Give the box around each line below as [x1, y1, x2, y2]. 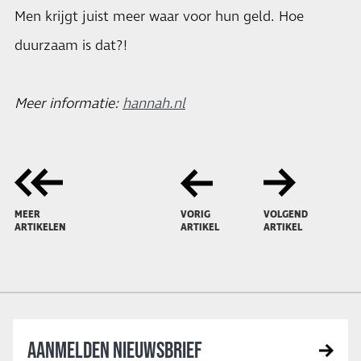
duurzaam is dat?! [15, 36, 127, 56]
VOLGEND [263, 208, 308, 222]
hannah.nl [122, 94, 185, 114]
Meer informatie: [15, 94, 122, 114]
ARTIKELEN [15, 221, 66, 234]
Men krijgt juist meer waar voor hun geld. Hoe [15, 7, 304, 27]
